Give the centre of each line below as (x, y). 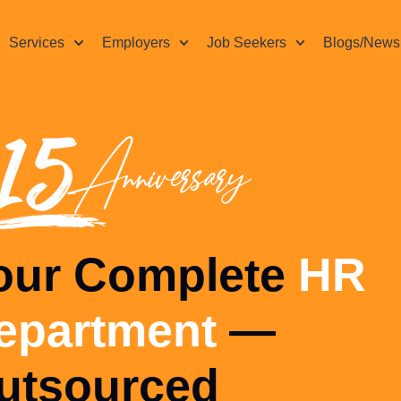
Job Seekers (246, 43)
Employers (136, 43)
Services (37, 43)
